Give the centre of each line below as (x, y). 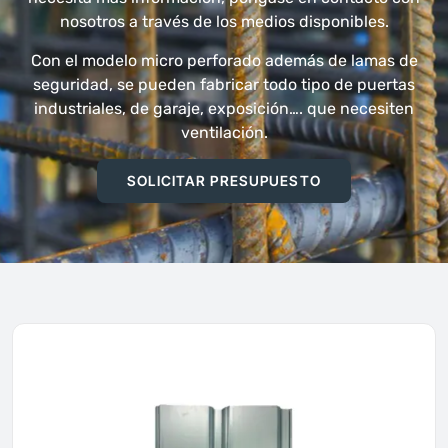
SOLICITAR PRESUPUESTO (224, 181)
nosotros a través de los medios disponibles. (224, 22)
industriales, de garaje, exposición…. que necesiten (224, 108)
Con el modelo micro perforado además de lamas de (224, 60)
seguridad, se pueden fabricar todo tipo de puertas (224, 84)
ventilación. (224, 132)
